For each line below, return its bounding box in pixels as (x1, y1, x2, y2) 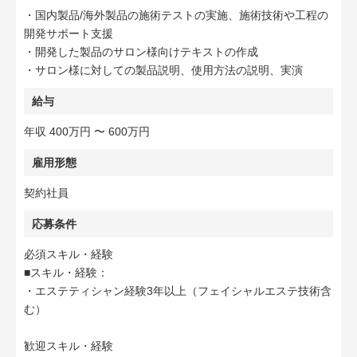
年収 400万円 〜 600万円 (24, 125, 150, 138)
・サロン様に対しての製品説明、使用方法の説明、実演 (24, 64, 303, 76)
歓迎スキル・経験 (24, 339, 113, 352)
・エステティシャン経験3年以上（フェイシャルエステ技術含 (24, 284, 331, 297)
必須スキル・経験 (24, 248, 113, 261)
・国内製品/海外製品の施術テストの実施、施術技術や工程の (24, 9, 328, 22)
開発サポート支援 (24, 27, 113, 40)
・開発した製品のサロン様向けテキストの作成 (24, 45, 258, 58)
